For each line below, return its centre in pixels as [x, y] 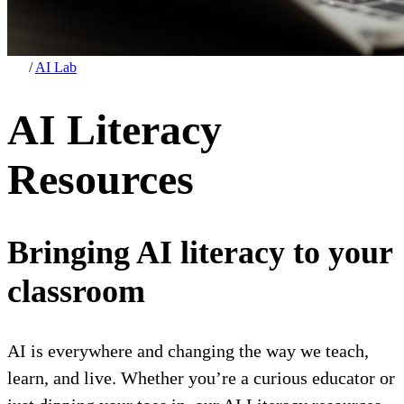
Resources [101, 179]
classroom [76, 291]
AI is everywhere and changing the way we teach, [188, 351]
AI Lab [56, 68]
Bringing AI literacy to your [200, 252]
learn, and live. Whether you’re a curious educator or [201, 378]
